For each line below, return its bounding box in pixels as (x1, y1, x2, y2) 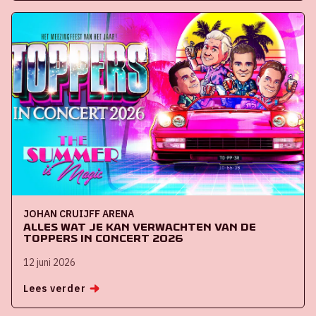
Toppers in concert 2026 (23, 231, 183, 245)
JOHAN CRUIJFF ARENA (23, 207, 134, 220)
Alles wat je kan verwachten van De (23, 219, 256, 233)
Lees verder (23, 281, 86, 295)
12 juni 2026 (23, 255, 75, 269)
